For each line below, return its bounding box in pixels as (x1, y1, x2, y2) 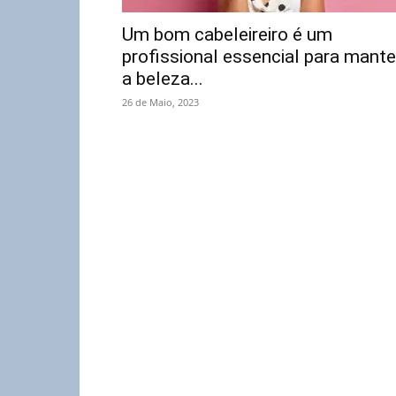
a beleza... (122, 68, 203, 89)
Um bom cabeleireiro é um (122, 24, 332, 45)
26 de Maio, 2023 (122, 95, 199, 109)
